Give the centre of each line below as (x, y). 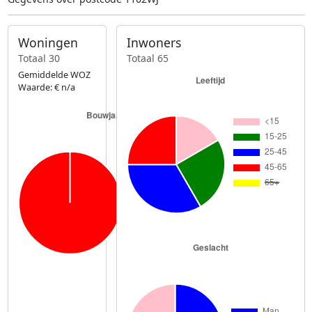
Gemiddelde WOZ (54, 75)
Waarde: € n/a (46, 87)
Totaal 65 (148, 58)
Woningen (48, 43)
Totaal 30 (39, 58)
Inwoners (154, 43)
